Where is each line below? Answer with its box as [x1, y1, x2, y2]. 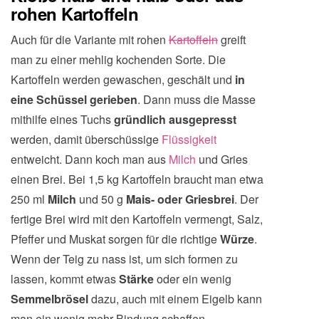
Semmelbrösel [11, 291, 91, 307]
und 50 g [79, 191, 126, 207]
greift [218, 31, 246, 48]
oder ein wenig [157, 271, 231, 287]
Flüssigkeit [162, 131, 216, 147]
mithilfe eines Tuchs [11, 111, 114, 127]
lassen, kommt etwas [11, 271, 119, 287]
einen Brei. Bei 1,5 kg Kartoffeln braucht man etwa [11, 171, 263, 187]
